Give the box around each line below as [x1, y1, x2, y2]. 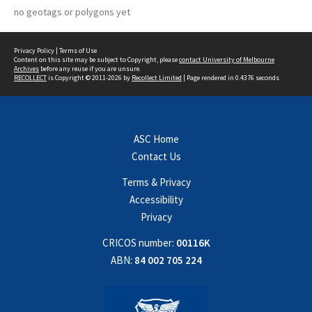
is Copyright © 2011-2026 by [47, 73, 132, 82]
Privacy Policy [14, 46, 54, 55]
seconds [254, 73, 279, 82]
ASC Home [133, 132, 179, 146]
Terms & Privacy [121, 175, 191, 189]
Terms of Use [59, 46, 97, 55]
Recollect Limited [132, 73, 182, 82]
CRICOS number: [102, 236, 174, 249]
